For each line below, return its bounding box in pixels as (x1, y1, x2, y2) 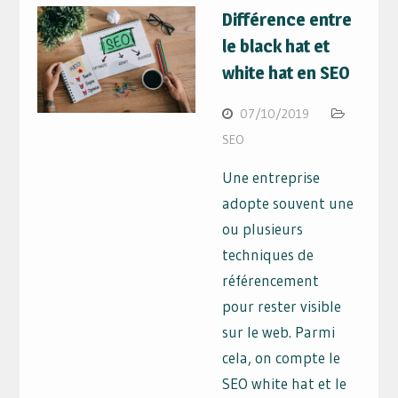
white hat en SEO (222, 62, 351, 84)
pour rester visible (222, 297, 342, 316)
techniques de (222, 245, 314, 265)
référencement (222, 271, 320, 291)
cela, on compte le (222, 348, 341, 368)
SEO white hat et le (222, 374, 347, 394)
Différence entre (222, 9, 353, 31)
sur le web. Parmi (222, 322, 336, 342)
